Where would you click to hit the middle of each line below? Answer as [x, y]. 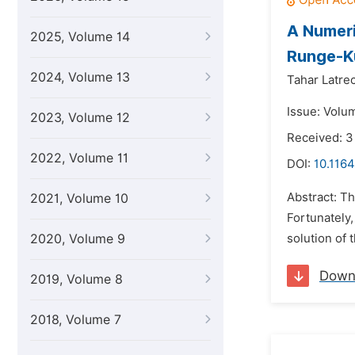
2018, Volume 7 [76, 320]
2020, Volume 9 [78, 239]
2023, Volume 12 [80, 118]
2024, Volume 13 [80, 77]
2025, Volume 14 [80, 37]
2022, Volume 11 [79, 158]
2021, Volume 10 [79, 198]
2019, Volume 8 [76, 279]
